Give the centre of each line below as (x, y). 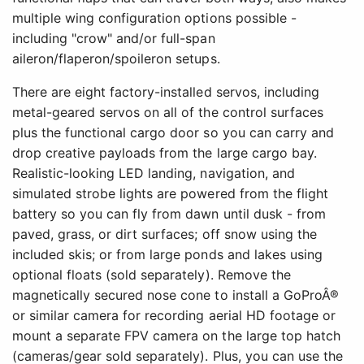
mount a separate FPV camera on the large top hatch (176, 336)
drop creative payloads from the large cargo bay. (165, 153)
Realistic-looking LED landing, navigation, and (154, 173)
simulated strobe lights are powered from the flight (170, 194)
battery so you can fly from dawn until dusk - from (169, 214)
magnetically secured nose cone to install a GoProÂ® (175, 295)
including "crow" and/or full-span (114, 39)
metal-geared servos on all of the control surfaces (168, 113)
